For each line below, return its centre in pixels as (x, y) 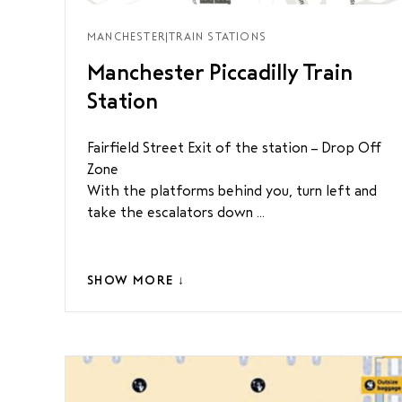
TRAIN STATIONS (218, 37)
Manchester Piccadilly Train (220, 73)
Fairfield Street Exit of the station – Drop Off (234, 148)
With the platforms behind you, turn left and (232, 191)
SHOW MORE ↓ (136, 280)
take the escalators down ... (176, 212)
